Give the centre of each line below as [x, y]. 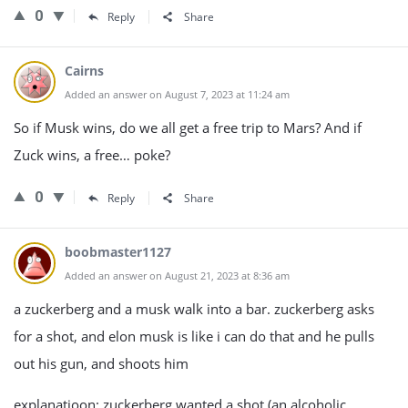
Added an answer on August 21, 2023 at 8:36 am [177, 275]
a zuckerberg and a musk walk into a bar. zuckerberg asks [194, 309]
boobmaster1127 [118, 252]
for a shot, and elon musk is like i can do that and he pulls [194, 336]
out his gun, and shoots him [101, 363]
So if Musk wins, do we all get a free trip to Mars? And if [188, 127]
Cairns [84, 71]
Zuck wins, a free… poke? [92, 155]
